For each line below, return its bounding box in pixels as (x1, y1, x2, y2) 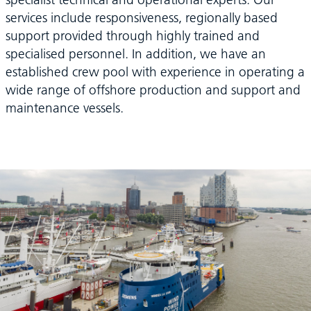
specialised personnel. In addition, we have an (5, 45, 266, 62)
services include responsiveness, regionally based (5, 9, 278, 26)
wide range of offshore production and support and (5, 81, 301, 99)
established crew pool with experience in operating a (5, 63, 305, 81)
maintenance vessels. (5, 99, 124, 117)
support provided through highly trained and (5, 27, 260, 44)
